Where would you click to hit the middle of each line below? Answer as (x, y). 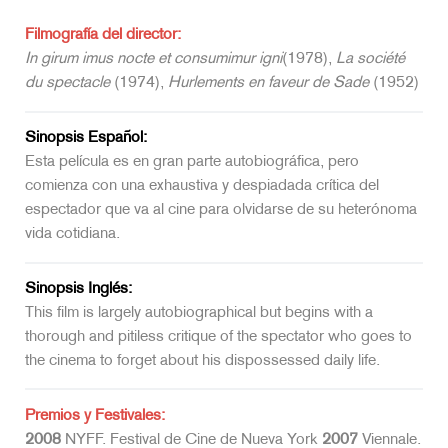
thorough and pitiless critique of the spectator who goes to (218, 337)
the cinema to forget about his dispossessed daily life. (202, 361)
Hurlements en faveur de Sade (268, 84)
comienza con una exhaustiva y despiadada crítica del (202, 187)
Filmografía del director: (103, 36)
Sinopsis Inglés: (78, 289)
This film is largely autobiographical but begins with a (199, 313)
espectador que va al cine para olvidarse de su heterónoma (221, 211)
